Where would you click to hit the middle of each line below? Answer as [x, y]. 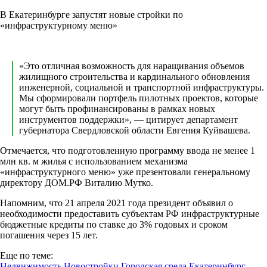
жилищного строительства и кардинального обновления [134, 76]
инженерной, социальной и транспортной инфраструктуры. [142, 87]
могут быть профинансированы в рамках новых [117, 108]
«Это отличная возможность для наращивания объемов [132, 66]
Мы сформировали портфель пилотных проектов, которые [139, 98]
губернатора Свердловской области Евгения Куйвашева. [135, 130]
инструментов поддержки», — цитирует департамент [128, 119]
